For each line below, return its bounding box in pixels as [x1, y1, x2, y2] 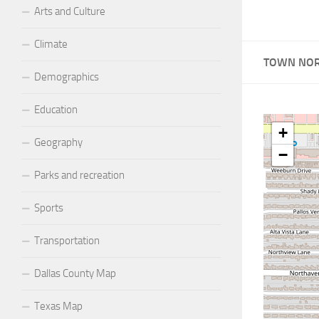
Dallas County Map [34, 266, 116, 280]
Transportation [34, 234, 100, 247]
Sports [34, 201, 63, 214]
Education [34, 103, 78, 116]
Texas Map [34, 299, 83, 313]
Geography [34, 135, 83, 149]
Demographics [34, 70, 99, 83]
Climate [34, 37, 68, 51]
